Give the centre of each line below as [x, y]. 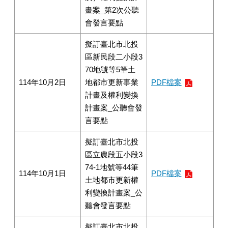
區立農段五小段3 [114, 154]
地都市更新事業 [112, 82]
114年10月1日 [42, 173]
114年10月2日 [42, 82]
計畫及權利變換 [112, 95]
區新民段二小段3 [114, 57]
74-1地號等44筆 [112, 167]
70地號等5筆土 [110, 69]
